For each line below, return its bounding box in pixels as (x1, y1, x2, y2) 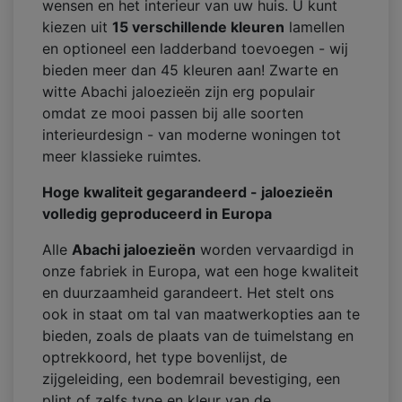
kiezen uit (42, 18, 112, 37)
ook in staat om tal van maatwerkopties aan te (42, 305, 360, 324)
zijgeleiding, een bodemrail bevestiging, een (42, 370, 340, 389)
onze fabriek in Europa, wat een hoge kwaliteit (42, 262, 359, 281)
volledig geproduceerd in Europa (42, 205, 272, 223)
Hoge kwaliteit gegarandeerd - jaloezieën (42, 183, 333, 202)
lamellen (284, 18, 345, 37)
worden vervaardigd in (196, 240, 354, 259)
